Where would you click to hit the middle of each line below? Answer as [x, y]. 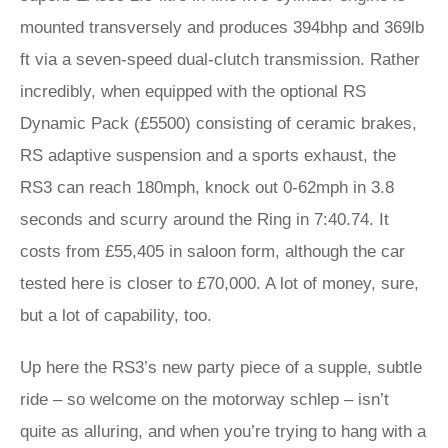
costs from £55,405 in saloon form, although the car [212, 251]
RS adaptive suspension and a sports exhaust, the [208, 155]
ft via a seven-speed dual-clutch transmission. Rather [220, 59]
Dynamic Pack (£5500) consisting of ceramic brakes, [218, 123]
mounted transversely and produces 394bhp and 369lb [222, 27]
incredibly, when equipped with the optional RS [193, 91]
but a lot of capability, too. [116, 315]
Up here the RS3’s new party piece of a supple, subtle [221, 367]
